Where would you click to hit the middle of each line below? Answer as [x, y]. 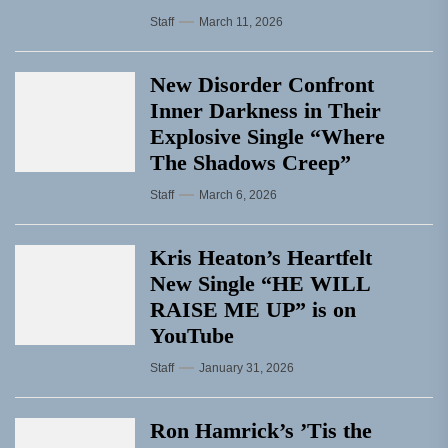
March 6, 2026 [238, 195]
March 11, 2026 [241, 22]
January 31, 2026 [246, 368]
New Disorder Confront [262, 84]
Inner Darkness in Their [265, 110]
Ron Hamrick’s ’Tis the [261, 430]
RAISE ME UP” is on [253, 309]
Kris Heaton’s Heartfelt [261, 257]
